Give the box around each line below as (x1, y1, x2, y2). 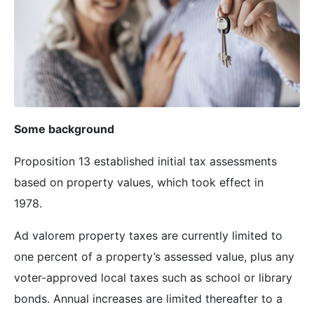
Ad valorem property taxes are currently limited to (14, 228, 282, 243)
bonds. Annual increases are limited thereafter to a (14, 291, 282, 306)
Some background (14, 121, 114, 136)
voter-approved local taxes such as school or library (14, 270, 292, 285)
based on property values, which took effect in (14, 175, 264, 189)
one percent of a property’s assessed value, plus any (14, 249, 294, 264)
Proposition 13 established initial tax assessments (14, 153, 277, 168)
